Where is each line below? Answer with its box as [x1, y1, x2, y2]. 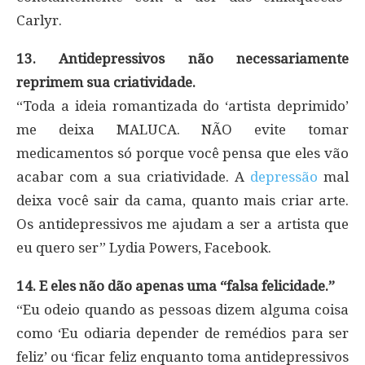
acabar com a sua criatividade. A [16, 168, 250, 185]
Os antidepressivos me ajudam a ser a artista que [16, 215, 349, 232]
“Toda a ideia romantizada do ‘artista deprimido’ [16, 97, 349, 114]
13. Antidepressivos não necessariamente [16, 50, 349, 67]
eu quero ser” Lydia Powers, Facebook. [16, 239, 271, 256]
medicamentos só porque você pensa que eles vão [16, 144, 349, 161]
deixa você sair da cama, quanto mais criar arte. [16, 191, 349, 209]
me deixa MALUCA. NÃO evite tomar [16, 121, 349, 138]
